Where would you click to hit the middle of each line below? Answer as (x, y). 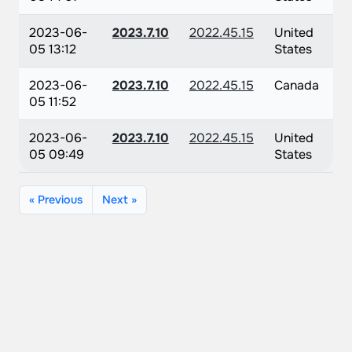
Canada (296, 85)
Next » (119, 200)
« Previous (56, 200)
